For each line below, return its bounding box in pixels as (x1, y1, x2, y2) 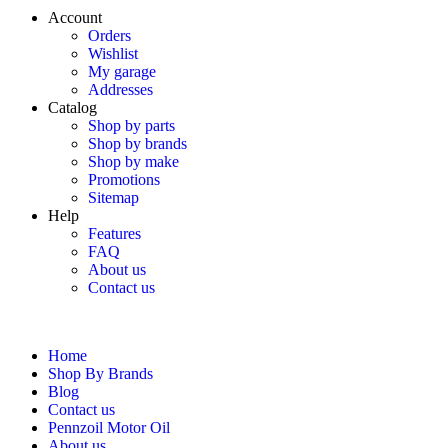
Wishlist (88, 45, 138, 62)
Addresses (88, 81, 153, 98)
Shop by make (88, 153, 179, 170)
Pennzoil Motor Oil (48, 419, 170, 436)
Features (88, 225, 141, 242)
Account (48, 9, 102, 26)
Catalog (48, 99, 97, 116)
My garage (88, 63, 156, 80)
